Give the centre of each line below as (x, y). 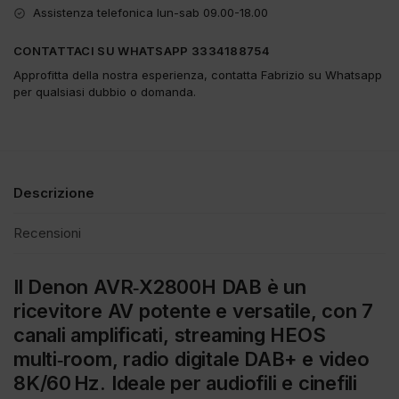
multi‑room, (69, 359)
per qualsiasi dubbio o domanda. (105, 92)
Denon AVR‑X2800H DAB (145, 287)
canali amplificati (89, 335)
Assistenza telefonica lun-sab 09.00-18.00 (151, 13)
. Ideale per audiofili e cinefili (228, 383)
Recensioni (47, 233)
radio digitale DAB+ (210, 359)
